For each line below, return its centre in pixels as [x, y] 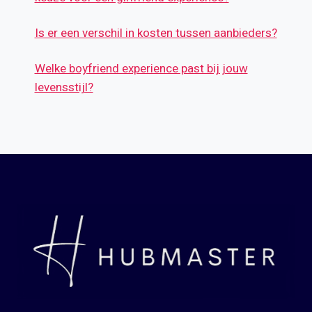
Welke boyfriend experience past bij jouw [141, 69]
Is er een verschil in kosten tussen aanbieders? [156, 33]
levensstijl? [64, 88]
